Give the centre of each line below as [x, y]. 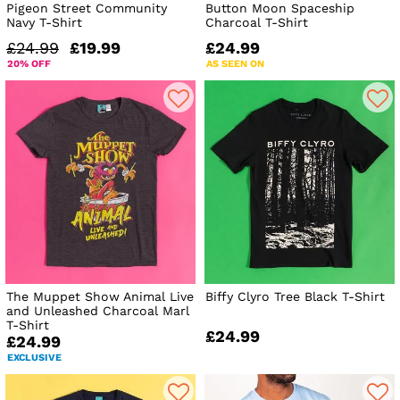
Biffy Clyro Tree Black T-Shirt [296, 297]
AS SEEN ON [236, 64]
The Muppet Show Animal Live [100, 297]
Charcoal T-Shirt [257, 23]
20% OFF [29, 64]
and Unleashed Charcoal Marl [98, 311]
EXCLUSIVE [34, 358]
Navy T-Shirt [44, 23]
